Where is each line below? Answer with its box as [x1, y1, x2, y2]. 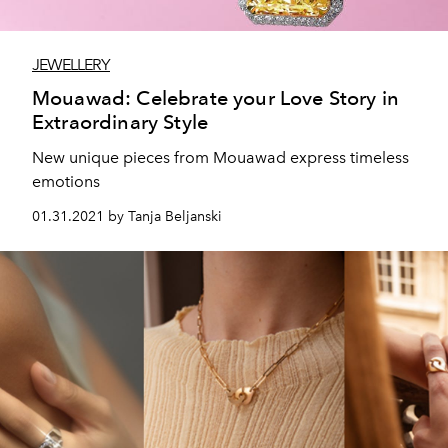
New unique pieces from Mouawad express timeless [32, 147, 409, 167]
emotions [32, 171, 100, 191]
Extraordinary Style [32, 109, 209, 134]
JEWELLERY [32, 54, 110, 74]
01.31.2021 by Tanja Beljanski [32, 207, 222, 225]
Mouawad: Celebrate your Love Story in [32, 85, 399, 110]
